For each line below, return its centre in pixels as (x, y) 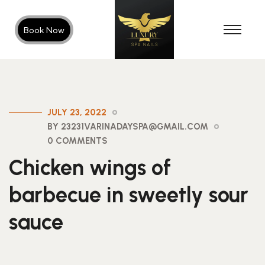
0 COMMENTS (77, 141)
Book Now (44, 30)
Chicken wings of (90, 168)
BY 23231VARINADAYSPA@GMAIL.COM (128, 127)
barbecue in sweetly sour (129, 195)
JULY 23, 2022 (77, 112)
